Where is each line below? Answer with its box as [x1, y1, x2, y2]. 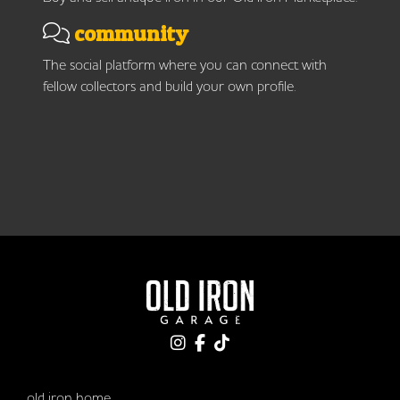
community [70, 21, 188, 47]
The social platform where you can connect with [43, 55, 327, 74]
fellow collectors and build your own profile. [43, 77, 296, 96]
